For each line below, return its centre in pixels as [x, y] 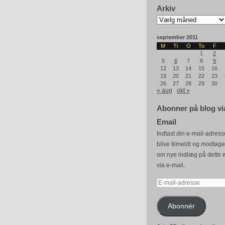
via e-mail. [171, 165]
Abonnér [181, 206]
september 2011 [177, 37]
